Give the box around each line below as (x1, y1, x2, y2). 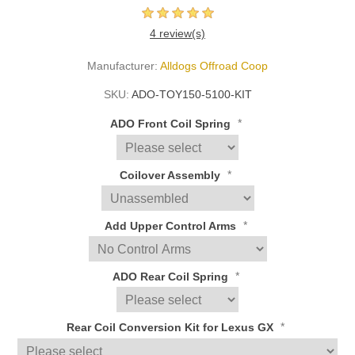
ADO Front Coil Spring (109, 117, 234, 131)
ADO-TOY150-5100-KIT (131, 88, 252, 101)
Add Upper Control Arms (104, 219, 239, 233)
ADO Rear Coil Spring (112, 270, 231, 284)
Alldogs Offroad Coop (160, 59, 268, 73)
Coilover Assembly (120, 168, 223, 181)
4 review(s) (150, 27, 205, 40)
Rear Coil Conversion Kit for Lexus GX (67, 321, 277, 334)
